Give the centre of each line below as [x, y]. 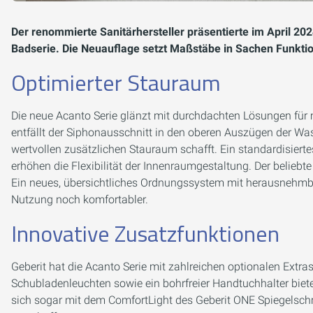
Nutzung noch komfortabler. [80, 199]
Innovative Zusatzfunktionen [145, 233]
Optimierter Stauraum [116, 82]
